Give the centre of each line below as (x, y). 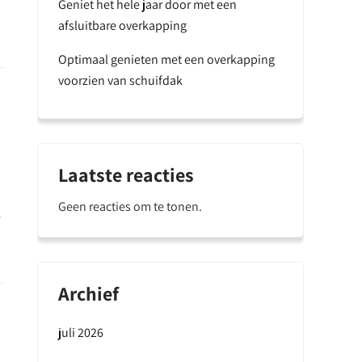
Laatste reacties (126, 175)
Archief (88, 293)
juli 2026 (81, 333)
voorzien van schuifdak (120, 80)
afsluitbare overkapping (122, 25)
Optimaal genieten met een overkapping (166, 59)
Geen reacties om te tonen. (130, 206)
